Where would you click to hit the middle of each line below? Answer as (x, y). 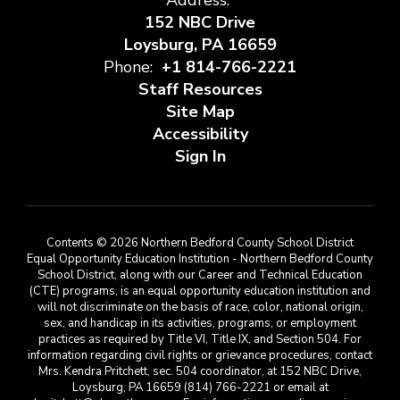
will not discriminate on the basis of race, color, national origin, (200, 307)
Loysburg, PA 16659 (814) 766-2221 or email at (200, 387)
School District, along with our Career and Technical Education (200, 275)
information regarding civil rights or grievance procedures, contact (200, 355)
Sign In (200, 156)
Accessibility (200, 134)
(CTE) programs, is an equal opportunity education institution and (200, 291)
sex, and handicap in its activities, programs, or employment (200, 323)
